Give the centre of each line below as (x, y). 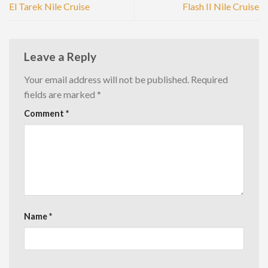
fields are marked (60, 95)
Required (209, 80)
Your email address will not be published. (106, 80)
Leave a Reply (61, 57)
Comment (45, 114)
